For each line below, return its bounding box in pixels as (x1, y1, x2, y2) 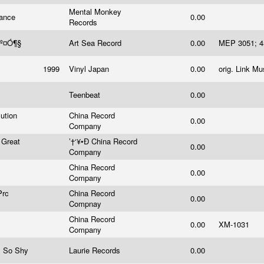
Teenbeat (69, 89, 103, 100)
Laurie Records (69, 245, 123, 256)
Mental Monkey (69, 6, 121, 17)
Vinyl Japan (69, 63, 111, 74)
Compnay (69, 198, 104, 209)
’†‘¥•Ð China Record (69, 136, 137, 147)
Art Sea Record (69, 37, 124, 48)
